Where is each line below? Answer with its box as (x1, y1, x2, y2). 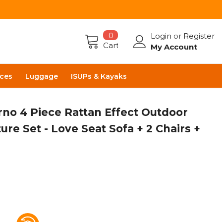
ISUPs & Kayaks (71, 71, 127, 81)
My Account (150, 42, 197, 52)
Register (183, 31, 215, 41)
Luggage (25, 71, 58, 81)
